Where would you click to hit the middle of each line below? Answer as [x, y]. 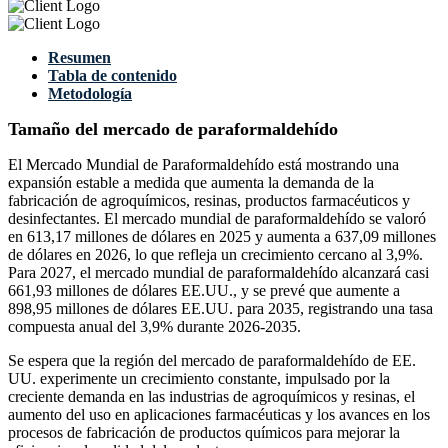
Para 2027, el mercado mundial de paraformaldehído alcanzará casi [218, 273]
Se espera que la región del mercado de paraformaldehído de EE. [212, 361]
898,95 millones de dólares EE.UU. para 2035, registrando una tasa [220, 309]
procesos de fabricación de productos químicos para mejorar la [204, 433]
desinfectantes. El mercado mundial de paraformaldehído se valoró [217, 219]
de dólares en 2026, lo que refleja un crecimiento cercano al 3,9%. [215, 255]
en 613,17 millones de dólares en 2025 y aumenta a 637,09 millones [222, 237]
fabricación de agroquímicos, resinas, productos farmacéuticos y [209, 201]
